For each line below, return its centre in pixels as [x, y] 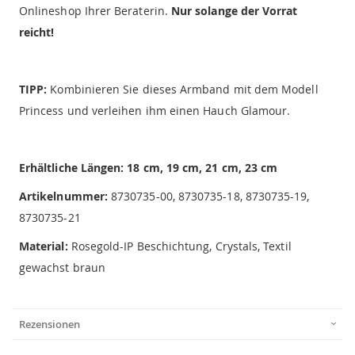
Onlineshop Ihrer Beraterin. [95, 10]
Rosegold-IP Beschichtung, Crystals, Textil [179, 246]
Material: [44, 246]
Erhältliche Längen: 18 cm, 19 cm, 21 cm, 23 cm [149, 167]
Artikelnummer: [65, 196]
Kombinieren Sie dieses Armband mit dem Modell [183, 89]
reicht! [37, 32]
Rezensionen [50, 324]
